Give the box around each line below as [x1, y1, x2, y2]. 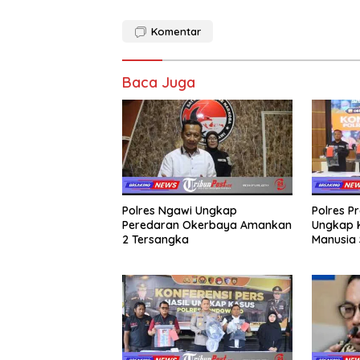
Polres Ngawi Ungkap [122, 203, 237, 219]
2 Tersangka [122, 232, 189, 247]
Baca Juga [122, 73, 195, 92]
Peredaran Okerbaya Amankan [122, 218, 292, 233]
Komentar [151, 25, 201, 39]
